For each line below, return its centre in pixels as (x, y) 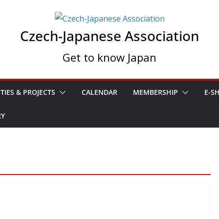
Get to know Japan (109, 57)
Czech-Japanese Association (109, 36)
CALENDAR (99, 92)
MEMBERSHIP (155, 92)
